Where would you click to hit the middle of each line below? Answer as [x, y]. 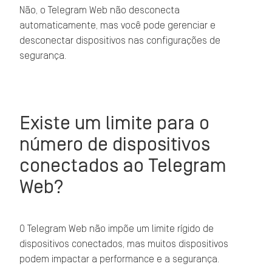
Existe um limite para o [115, 123]
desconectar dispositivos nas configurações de [120, 41]
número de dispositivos [115, 144]
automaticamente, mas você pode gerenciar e [118, 25]
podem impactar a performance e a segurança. [120, 259]
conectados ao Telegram [123, 165]
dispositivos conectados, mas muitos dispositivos [124, 244]
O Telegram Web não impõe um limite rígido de [117, 229]
